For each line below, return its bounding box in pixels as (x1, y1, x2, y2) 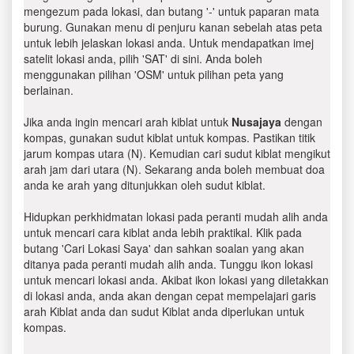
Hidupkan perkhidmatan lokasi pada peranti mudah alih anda (24, 209, 328, 224)
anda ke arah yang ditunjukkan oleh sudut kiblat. (24, 177, 265, 193)
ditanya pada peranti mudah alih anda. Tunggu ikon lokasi (24, 256, 313, 272)
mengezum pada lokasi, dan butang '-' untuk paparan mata (24, 3, 319, 19)
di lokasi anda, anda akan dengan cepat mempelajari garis (24, 288, 316, 303)
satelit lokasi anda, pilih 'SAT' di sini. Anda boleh (24, 51, 262, 66)
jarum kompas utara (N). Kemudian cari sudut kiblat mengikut (24, 145, 330, 161)
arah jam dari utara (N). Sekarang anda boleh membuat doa (24, 161, 325, 177)
